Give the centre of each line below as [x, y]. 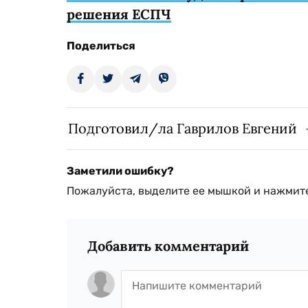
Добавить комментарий [168, 245]
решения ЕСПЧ [119, 14]
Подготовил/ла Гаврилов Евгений [183, 128]
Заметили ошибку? [120, 170]
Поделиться [101, 45]
